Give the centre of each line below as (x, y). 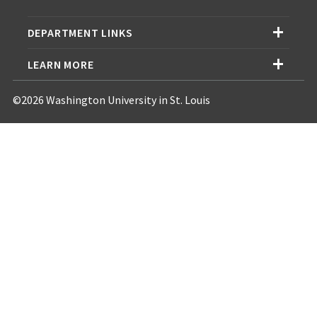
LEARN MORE (60, 65)
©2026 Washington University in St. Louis (111, 100)
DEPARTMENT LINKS (80, 33)
